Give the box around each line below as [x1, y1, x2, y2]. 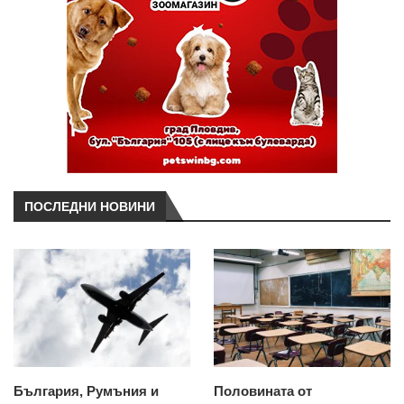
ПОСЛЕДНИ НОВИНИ [24, 198, 155, 214]
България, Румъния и [14, 382, 159, 399]
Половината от [213, 382, 312, 399]
